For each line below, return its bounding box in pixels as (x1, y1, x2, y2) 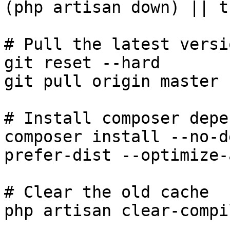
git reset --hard (4, 53, 160, 72)
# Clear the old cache (4, 183, 209, 201)
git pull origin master (4, 72, 219, 90)
